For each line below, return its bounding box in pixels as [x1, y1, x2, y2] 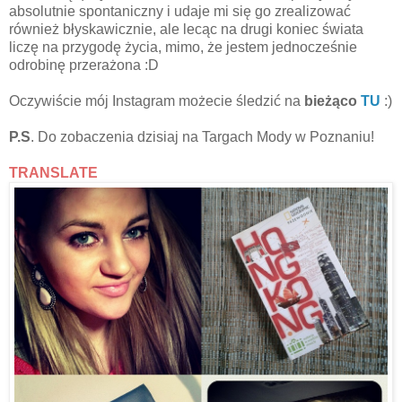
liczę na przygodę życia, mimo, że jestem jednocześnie [9, 39, 357, 56]
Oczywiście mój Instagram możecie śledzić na [9, 93, 304, 109]
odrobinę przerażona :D [9, 57, 159, 74]
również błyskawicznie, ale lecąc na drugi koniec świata [9, 22, 363, 38]
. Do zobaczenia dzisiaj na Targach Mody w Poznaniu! [31, 129, 374, 145]
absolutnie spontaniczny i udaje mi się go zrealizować [9, 4, 351, 20]
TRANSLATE [9, 165, 98, 181]
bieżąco [304, 93, 357, 109]
